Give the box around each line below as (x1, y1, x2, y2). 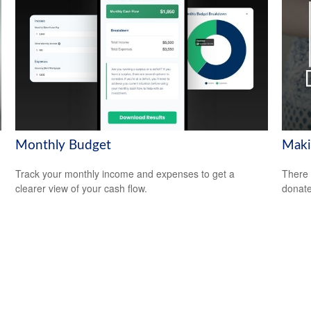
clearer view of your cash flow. (15, 180, 148, 195)
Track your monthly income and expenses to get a (15, 166, 235, 180)
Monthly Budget (15, 139, 112, 153)
